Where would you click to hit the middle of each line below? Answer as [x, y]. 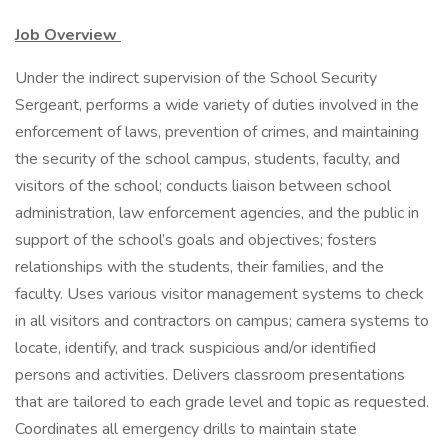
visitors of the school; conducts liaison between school [203, 186]
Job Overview [68, 35]
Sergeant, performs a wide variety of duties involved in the [217, 105]
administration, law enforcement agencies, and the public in [217, 213]
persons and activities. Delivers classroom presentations [210, 375]
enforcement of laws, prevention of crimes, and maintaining [217, 132]
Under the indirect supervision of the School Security [196, 78]
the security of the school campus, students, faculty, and [207, 159]
